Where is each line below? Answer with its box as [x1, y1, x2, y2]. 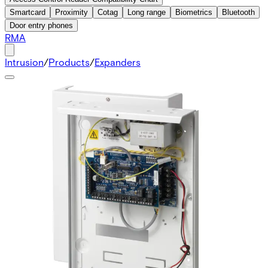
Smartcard [10, 7, 45, 17]
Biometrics [175, 7, 212, 17]
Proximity [55, 7, 88, 17]
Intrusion [5, 56, 44, 68]
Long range [127, 7, 166, 17]
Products [48, 56, 90, 68]
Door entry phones [10, 20, 73, 30]
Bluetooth [222, 7, 255, 17]
